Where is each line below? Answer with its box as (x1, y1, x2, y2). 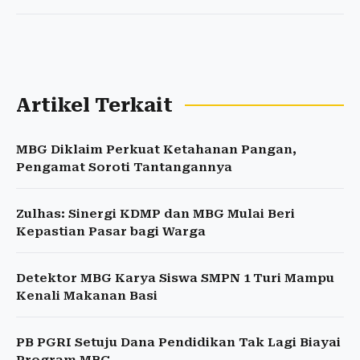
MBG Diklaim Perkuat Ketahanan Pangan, (16, 142, 297, 157)
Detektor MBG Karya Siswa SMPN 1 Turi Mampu (16, 271, 334, 285)
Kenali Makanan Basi (16, 288, 157, 303)
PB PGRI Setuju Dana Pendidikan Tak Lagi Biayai (16, 335, 341, 350)
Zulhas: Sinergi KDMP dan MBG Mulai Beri (16, 207, 295, 221)
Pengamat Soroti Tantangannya (16, 160, 232, 174)
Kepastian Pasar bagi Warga (16, 224, 206, 239)
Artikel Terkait (16, 94, 173, 117)
